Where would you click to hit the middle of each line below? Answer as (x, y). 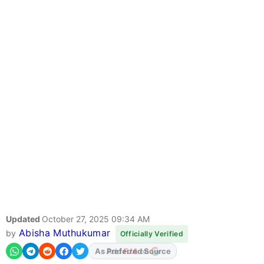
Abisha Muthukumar (65, 233)
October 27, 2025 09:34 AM (96, 219)
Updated (24, 219)
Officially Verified (151, 234)
